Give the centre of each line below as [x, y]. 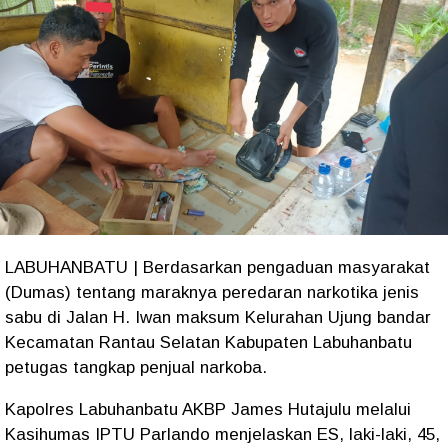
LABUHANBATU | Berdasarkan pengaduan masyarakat [217, 268]
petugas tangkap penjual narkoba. [136, 368]
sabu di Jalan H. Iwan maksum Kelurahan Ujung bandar [218, 318]
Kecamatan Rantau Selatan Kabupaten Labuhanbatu [208, 343]
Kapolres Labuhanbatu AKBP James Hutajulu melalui [208, 410]
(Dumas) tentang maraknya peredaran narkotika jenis [212, 293]
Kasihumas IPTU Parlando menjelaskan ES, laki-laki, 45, [222, 435]
